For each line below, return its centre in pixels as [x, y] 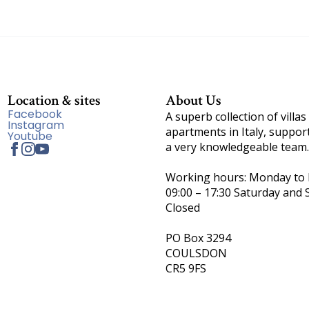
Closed [183, 208]
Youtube [30, 136]
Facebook [34, 114]
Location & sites [54, 100]
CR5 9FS [186, 268]
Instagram [36, 125]
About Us [193, 100]
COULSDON [196, 253]
